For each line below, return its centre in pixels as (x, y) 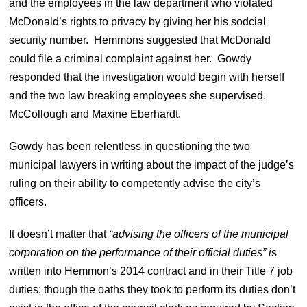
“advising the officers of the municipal (199, 234)
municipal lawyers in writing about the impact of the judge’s (152, 164)
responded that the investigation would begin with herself (147, 77)
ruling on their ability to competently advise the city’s (135, 183)
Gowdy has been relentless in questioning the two (130, 146)
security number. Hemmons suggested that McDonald (140, 40)
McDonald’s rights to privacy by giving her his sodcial (138, 21)
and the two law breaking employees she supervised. (139, 95)
